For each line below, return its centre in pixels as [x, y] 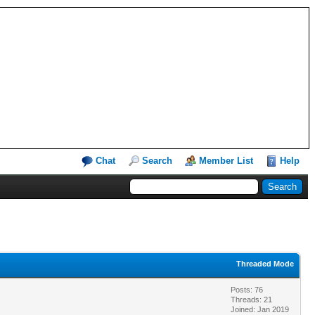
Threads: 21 [251, 299]
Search [157, 161]
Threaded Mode [265, 263]
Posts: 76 [247, 289]
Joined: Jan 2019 [260, 309]
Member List [226, 161]
